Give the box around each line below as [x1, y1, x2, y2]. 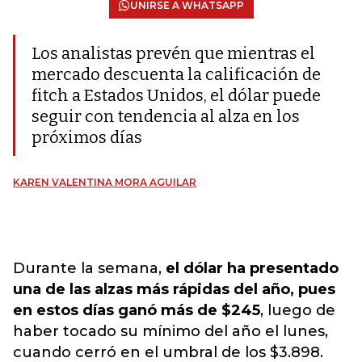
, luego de [260, 301, 335, 319]
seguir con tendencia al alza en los [32, 107, 300, 126]
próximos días [32, 128, 142, 147]
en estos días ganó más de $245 [13, 301, 260, 319]
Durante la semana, [13, 259, 162, 277]
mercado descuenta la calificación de [32, 65, 321, 84]
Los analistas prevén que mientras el [32, 44, 315, 63]
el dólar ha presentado [162, 259, 339, 277]
